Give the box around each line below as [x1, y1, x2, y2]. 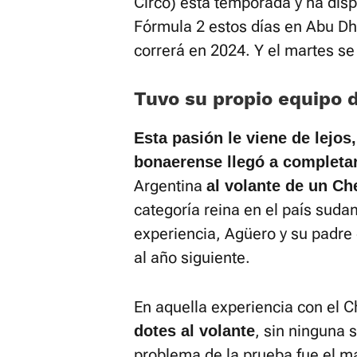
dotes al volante [134, 321, 255, 339]
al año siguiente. [134, 247, 250, 267]
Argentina [134, 175, 206, 195]
